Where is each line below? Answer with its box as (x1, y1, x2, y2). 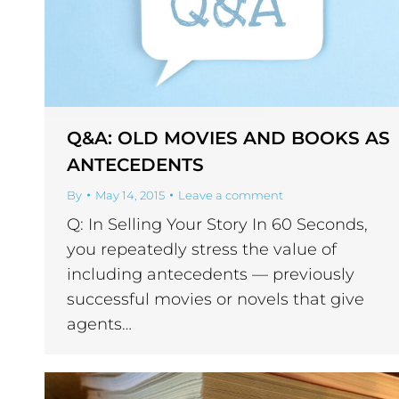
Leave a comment (178, 188, 283, 203)
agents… (67, 314, 132, 335)
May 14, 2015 (95, 188, 165, 203)
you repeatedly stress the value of (67, 240, 337, 260)
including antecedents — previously (67, 265, 354, 285)
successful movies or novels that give (67, 289, 364, 310)
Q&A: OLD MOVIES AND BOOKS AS (67, 127, 390, 150)
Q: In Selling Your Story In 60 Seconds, (67, 215, 368, 235)
